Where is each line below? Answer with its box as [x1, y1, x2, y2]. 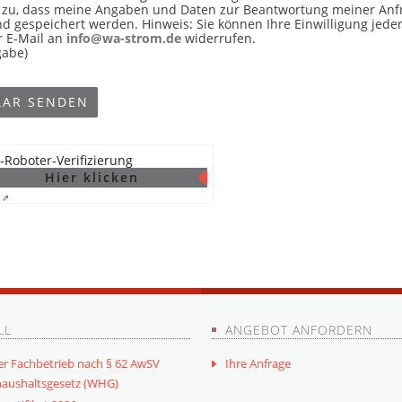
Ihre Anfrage [225, 354, 291, 371]
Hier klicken [44, 168, 139, 186]
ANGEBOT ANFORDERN [225, 320, 372, 338]
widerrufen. [181, 29, 256, 47]
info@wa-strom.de [66, 29, 181, 47]
